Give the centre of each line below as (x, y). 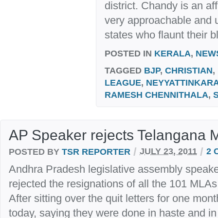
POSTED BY (35, 151)
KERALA (173, 53)
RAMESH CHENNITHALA (156, 94)
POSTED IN (128, 53)
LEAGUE (123, 82)
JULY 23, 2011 (168, 151)
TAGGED (123, 70)
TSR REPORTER (96, 151)
